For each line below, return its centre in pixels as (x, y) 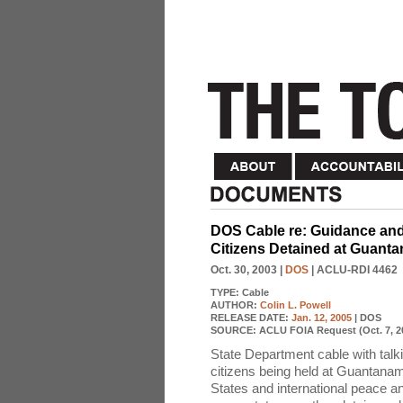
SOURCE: (235, 330)
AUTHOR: (235, 305)
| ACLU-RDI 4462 (353, 270)
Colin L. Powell (296, 305)
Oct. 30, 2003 (244, 270)
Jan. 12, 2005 (322, 318)
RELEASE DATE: (251, 318)
